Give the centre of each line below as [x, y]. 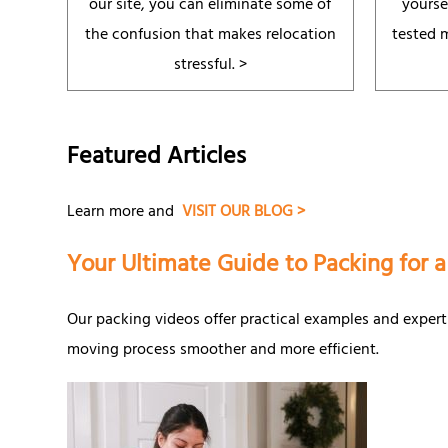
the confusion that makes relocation [210, 36]
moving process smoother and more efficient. [223, 350]
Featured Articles [157, 158]
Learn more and [125, 212]
